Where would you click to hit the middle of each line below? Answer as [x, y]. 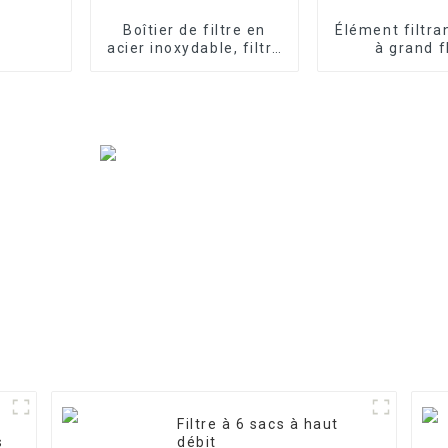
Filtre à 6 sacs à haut [258, 424]
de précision [194, 65]
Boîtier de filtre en [194, 29]
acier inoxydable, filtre [194, 47]
